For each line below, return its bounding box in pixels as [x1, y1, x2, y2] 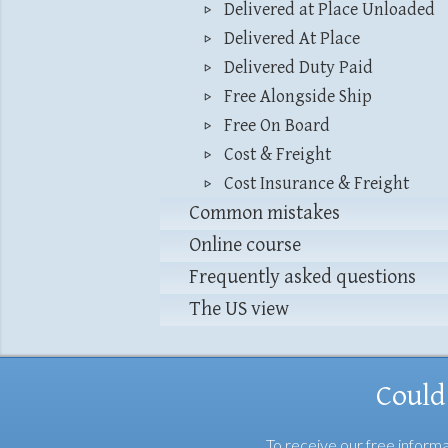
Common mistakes [189, 202, 340, 225]
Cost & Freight [224, 144, 331, 165]
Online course [189, 234, 301, 257]
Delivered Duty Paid [224, 57, 373, 78]
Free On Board [224, 115, 330, 136]
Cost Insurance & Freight [224, 173, 409, 194]
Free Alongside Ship [224, 86, 372, 107]
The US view [189, 298, 289, 321]
